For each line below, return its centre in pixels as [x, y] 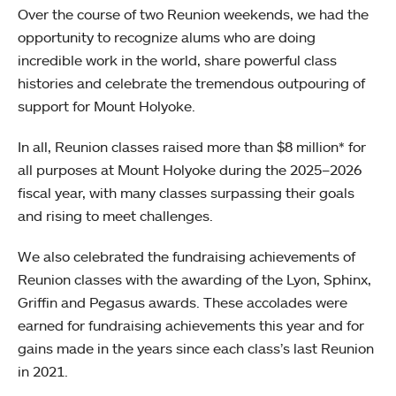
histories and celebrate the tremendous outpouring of [191, 83]
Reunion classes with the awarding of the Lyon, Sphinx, [194, 279]
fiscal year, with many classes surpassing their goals [186, 192]
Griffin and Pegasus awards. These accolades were [183, 302]
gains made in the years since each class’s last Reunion [196, 348]
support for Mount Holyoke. [107, 106]
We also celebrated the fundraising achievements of [187, 256]
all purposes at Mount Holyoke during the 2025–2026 [190, 169]
